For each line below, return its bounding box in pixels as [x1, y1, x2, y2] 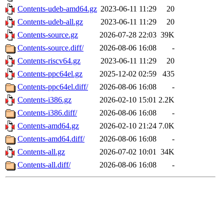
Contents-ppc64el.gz [17, 69, 82, 78]
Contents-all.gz [17, 147, 65, 156]
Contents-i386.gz [17, 95, 71, 104]
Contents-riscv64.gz [17, 56, 80, 65]
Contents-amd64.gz [17, 121, 79, 130]
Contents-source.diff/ [17, 43, 83, 52]
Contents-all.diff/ [17, 160, 70, 169]
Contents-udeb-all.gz [17, 17, 83, 26]
